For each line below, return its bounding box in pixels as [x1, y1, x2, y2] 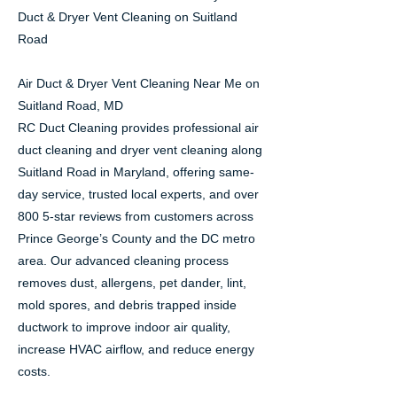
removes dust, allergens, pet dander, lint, [18, 276, 246, 290]
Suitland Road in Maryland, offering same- [18, 165, 254, 179]
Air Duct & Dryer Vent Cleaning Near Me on [18, 76, 260, 90]
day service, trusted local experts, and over [18, 187, 259, 201]
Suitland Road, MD [18, 98, 123, 113]
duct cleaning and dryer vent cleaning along [18, 143, 262, 157]
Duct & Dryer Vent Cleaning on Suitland [18, 10, 237, 24]
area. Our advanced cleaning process [18, 253, 229, 268]
